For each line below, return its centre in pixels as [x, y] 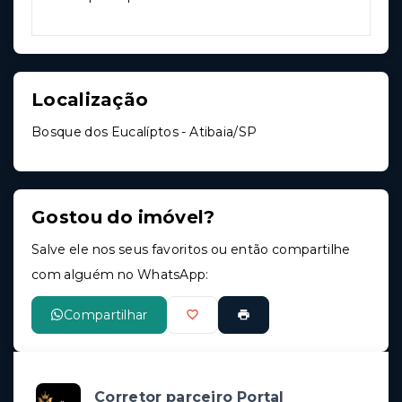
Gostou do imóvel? [123, 217]
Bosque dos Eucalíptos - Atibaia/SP [144, 131]
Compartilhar [106, 315]
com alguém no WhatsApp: [120, 274]
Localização [90, 99]
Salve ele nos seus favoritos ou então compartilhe [191, 249]
